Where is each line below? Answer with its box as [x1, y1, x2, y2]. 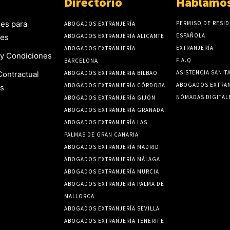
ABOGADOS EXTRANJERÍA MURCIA [64, 168, 160, 175]
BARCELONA [64, 57, 99, 64]
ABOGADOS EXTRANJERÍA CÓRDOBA [64, 82, 166, 89]
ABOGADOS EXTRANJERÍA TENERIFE [64, 217, 165, 224]
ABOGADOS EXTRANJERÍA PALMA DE [64, 180, 165, 187]
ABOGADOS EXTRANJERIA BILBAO [64, 69, 158, 76]
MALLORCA [64, 193, 95, 200]
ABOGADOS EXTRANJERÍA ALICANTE [64, 32, 165, 40]
